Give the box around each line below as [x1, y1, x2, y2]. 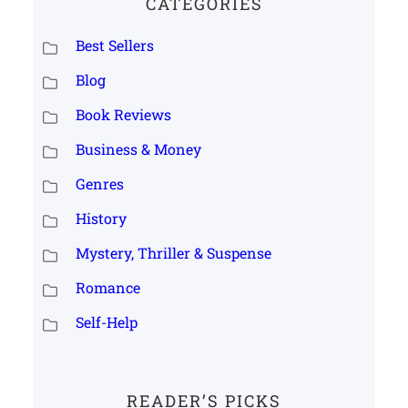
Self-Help [75, 311, 138, 331]
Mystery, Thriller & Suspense [75, 242, 271, 262]
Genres [75, 173, 124, 193]
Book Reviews [75, 104, 171, 124]
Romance [75, 277, 140, 297]
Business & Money [75, 138, 201, 158]
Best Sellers [75, 35, 154, 55]
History [75, 208, 127, 228]
